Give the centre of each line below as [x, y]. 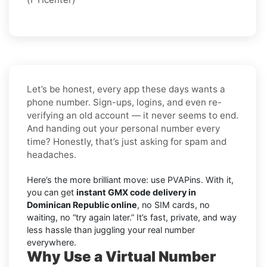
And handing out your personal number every [123, 128]
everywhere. [52, 242]
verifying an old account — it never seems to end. [133, 115]
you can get [52, 192]
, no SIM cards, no [173, 204]
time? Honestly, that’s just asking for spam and [127, 141]
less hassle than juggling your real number [111, 229]
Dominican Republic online [82, 204]
